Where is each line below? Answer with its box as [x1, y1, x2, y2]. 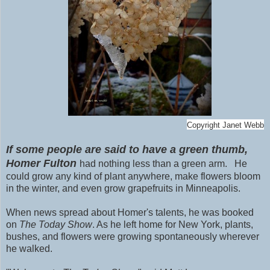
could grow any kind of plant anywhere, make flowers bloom [6, 171, 260, 182]
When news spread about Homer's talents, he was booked [6, 207, 254, 218]
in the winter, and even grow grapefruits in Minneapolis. [6, 183, 240, 194]
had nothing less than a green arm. [80, 159, 230, 169]
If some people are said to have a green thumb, [6, 143, 248, 156]
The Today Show [19, 219, 92, 230]
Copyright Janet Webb [187, 121, 264, 130]
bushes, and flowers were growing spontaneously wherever [6, 231, 259, 242]
